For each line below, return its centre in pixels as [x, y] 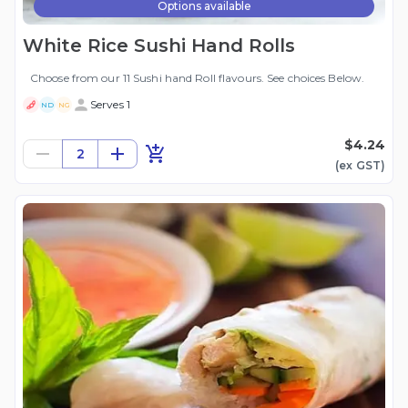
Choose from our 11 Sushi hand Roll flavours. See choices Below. [198, 78]
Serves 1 [110, 105]
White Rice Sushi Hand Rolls [159, 46]
